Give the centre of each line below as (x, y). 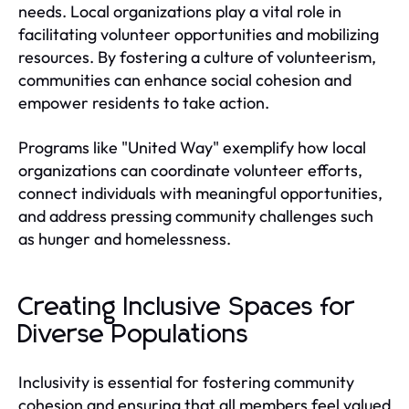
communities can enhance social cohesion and (185, 79)
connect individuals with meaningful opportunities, (200, 193)
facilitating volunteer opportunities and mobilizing (199, 34)
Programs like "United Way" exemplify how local (192, 147)
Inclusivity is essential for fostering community (186, 382)
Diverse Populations (134, 335)
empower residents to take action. (144, 102)
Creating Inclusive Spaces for (187, 307)
